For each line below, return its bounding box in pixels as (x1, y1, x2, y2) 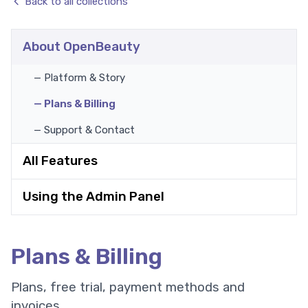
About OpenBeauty (23, 39, 140, 54)
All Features (23, 153, 98, 168)
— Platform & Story (34, 71, 125, 84)
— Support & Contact (34, 124, 135, 136)
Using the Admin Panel (23, 189, 164, 204)
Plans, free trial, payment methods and (11, 280, 245, 295)
